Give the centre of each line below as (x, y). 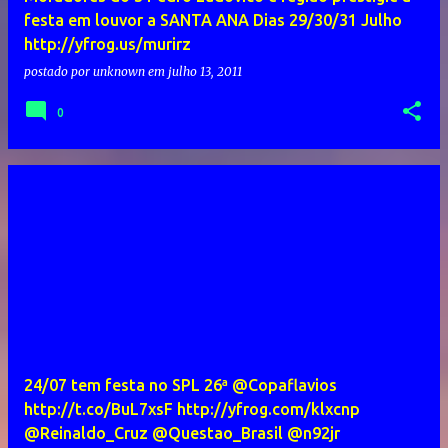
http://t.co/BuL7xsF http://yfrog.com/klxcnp (192, 409)
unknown (119, 72)
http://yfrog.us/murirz (107, 44)
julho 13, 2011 (205, 72)
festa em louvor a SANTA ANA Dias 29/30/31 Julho (213, 20)
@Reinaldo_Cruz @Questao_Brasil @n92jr (182, 433)
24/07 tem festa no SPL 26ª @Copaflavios (180, 385)
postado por (58, 72)
